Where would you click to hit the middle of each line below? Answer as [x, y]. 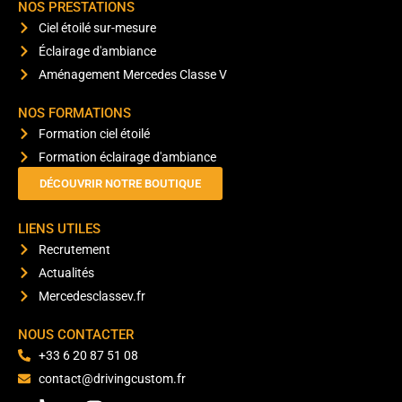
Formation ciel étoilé [94, 134]
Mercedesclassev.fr [92, 297]
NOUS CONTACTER [76, 335]
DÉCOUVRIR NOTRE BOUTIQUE [120, 184]
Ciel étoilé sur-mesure [97, 28]
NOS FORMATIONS [74, 114]
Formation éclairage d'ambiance [127, 157]
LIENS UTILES [59, 229]
